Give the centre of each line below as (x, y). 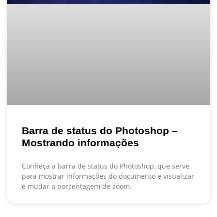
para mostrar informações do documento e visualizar (108, 176)
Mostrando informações (80, 142)
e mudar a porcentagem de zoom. (77, 186)
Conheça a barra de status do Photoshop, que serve (106, 166)
